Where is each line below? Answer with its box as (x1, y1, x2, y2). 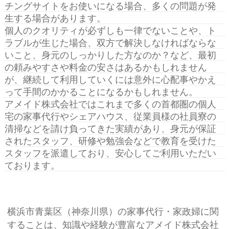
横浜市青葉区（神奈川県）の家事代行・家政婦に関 (7, 207, 219, 217)
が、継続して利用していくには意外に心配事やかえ (4, 75, 216, 85)
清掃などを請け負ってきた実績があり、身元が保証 (4, 124, 216, 134)
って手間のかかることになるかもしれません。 (4, 87, 198, 98)
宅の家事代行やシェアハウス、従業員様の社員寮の (4, 111, 216, 122)
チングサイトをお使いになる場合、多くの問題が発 (4, 1, 216, 12)
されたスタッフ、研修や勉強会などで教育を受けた (4, 136, 216, 147)
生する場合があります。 (4, 13, 106, 24)
